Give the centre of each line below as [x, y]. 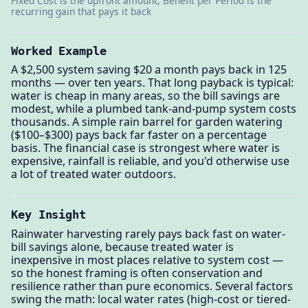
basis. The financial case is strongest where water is [145, 148]
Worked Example [59, 51]
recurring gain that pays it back [81, 11]
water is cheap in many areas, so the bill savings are [145, 96]
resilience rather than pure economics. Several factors [152, 286]
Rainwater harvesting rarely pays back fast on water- [148, 233]
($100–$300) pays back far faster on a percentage [139, 135]
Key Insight [49, 214]
